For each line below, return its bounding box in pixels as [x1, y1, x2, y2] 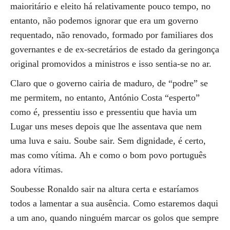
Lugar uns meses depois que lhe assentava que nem [10, 121, 202, 131]
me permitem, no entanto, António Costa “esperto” [10, 92, 200, 103]
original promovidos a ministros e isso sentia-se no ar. [10, 59, 212, 69]
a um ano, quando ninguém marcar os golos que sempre [10, 213, 219, 223]
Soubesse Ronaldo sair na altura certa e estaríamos [10, 184, 199, 194]
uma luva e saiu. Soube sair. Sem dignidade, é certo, [10, 136, 206, 146]
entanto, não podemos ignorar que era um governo [10, 15, 198, 26]
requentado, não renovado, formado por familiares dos [10, 30, 213, 40]
